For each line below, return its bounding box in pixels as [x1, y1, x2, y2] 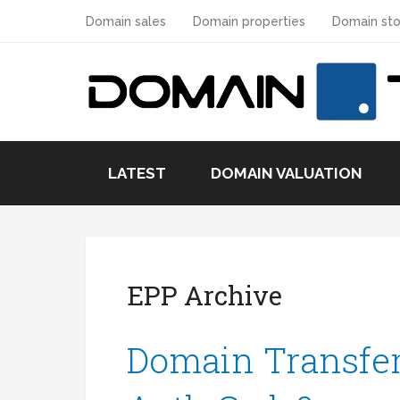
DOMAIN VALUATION [211, 164, 362, 182]
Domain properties [193, 14, 305, 29]
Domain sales [86, 14, 166, 29]
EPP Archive [127, 279, 283, 313]
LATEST [108, 164, 166, 182]
